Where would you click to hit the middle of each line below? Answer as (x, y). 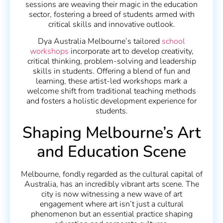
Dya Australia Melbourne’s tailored (100, 42)
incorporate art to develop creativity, (131, 52)
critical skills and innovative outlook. (111, 24)
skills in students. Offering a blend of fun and (111, 71)
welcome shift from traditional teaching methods (111, 91)
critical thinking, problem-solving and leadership (111, 61)
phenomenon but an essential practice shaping (111, 214)
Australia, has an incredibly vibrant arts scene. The (111, 184)
